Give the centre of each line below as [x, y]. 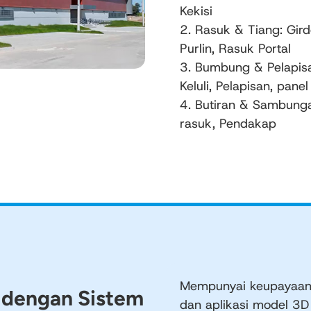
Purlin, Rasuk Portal [235, 49]
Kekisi [196, 11]
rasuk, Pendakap [228, 124]
